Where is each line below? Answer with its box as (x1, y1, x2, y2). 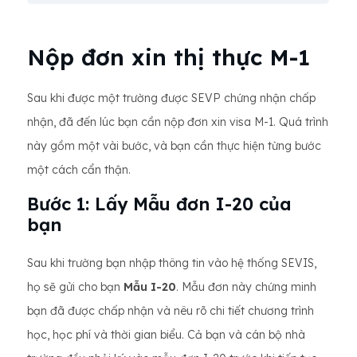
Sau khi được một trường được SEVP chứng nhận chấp (27, 91, 316, 105)
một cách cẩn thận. (27, 163, 131, 177)
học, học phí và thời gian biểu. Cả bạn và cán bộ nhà (27, 328, 305, 342)
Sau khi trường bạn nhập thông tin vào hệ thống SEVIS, (27, 256, 316, 270)
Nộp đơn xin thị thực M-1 (27, 43, 310, 71)
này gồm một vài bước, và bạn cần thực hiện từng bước (27, 139, 321, 153)
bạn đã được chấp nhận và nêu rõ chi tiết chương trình (27, 304, 314, 318)
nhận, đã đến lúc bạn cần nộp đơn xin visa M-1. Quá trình (27, 115, 328, 129)
